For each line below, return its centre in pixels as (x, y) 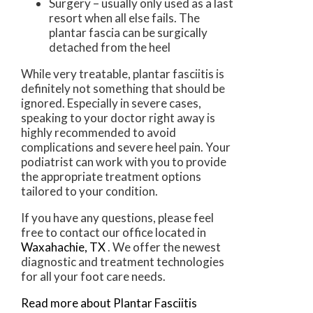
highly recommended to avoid (99, 133)
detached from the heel (110, 48)
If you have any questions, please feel (117, 218)
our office (128, 233)
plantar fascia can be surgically (128, 33)
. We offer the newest (164, 247)
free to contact (61, 233)
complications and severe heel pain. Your (126, 147)
